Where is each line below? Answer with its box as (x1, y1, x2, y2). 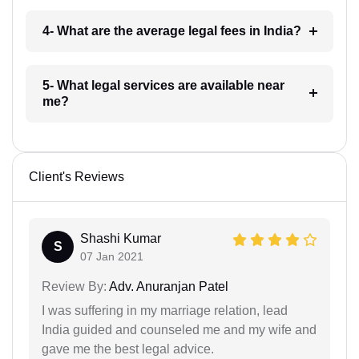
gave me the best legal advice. (42, 342, 214, 357)
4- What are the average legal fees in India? (42, 24, 301, 38)
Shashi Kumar (80, 232, 161, 246)
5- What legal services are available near (42, 79, 284, 93)
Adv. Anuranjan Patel (107, 280, 228, 294)
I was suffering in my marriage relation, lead (42, 304, 288, 318)
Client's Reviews (29, 170, 124, 184)
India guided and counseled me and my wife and (42, 323, 317, 337)
